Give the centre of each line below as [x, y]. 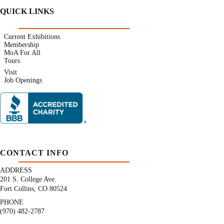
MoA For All [22, 52]
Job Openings [23, 80]
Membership [21, 44]
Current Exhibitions [32, 36]
